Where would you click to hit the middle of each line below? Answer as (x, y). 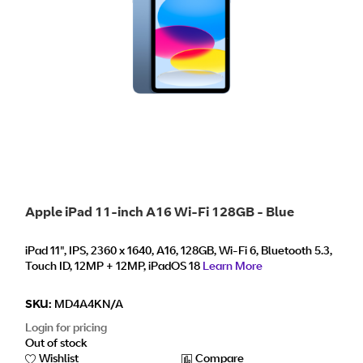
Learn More (233, 266)
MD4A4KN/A (89, 303)
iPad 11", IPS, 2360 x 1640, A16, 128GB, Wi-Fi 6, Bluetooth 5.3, (179, 250)
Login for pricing (66, 327)
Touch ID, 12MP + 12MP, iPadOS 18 (114, 266)
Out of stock (56, 342)
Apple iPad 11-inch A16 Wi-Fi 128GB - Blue (160, 211)
